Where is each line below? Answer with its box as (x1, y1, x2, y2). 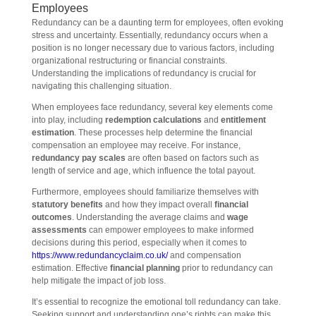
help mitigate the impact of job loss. (31, 276, 166, 286)
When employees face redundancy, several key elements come (31, 102, 273, 112)
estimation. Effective (31, 263, 110, 273)
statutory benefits (31, 200, 103, 209)
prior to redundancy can (179, 263, 273, 273)
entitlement (220, 115, 266, 125)
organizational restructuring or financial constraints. (31, 56, 227, 66)
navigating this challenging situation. (31, 81, 171, 91)
